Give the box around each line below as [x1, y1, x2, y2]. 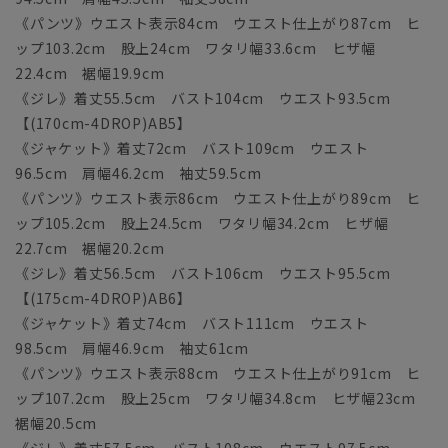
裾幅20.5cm [15, 413, 98, 434]
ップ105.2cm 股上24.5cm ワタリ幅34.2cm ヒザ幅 [15, 213, 389, 234]
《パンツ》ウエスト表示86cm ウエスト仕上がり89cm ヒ [15, 188, 422, 209]
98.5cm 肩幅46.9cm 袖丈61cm [15, 338, 249, 359]
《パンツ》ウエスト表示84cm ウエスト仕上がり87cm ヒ [15, 13, 422, 34]
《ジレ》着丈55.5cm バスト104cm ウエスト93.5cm [15, 88, 391, 109]
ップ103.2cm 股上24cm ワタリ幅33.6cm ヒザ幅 [15, 38, 376, 59]
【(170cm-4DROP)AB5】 [15, 113, 192, 134]
